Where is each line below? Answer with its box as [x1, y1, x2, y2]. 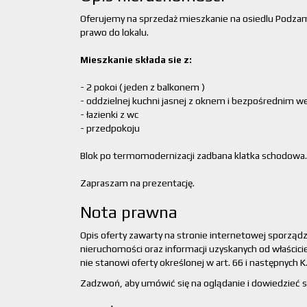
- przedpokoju [80, 123, 140, 134]
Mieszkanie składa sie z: [80, 54, 192, 65]
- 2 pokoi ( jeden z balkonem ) [80, 82, 205, 93]
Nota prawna [80, 203, 177, 221]
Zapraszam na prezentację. [80, 177, 195, 188]
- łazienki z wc [80, 109, 138, 120]
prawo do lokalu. [80, 27, 149, 38]
